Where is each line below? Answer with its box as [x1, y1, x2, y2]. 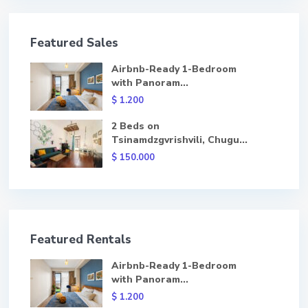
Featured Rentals [30, 232, 131, 247]
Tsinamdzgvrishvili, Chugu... [111, 133, 247, 146]
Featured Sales [30, 35, 118, 51]
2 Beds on [111, 120, 159, 133]
